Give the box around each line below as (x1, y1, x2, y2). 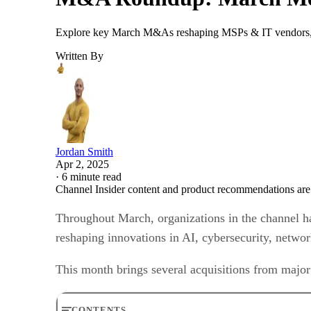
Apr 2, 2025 (56, 158, 109, 170)
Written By (56, 49, 103, 62)
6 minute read (62, 170, 121, 183)
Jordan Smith (56, 145, 113, 158)
